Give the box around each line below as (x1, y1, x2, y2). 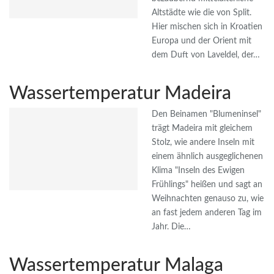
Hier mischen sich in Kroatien (152, 23, 262, 32)
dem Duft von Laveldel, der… (152, 51, 260, 60)
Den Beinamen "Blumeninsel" (152, 110, 261, 119)
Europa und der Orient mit (152, 37, 251, 46)
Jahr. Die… (152, 223, 191, 232)
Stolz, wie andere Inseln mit (152, 138, 254, 147)
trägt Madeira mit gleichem (152, 124, 253, 133)
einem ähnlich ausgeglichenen (152, 152, 263, 161)
